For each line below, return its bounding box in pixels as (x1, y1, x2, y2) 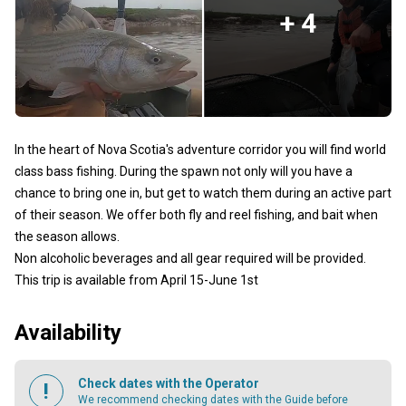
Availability (14, 320, 121, 345)
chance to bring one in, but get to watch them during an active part (14, 186, 391, 200)
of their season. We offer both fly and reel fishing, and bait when (14, 208, 378, 222)
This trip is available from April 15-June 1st (14, 273, 258, 287)
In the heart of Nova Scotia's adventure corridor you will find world (14, 142, 386, 157)
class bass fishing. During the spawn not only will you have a (14, 164, 353, 179)
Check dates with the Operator (78, 376, 259, 391)
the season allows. (14, 229, 120, 244)
